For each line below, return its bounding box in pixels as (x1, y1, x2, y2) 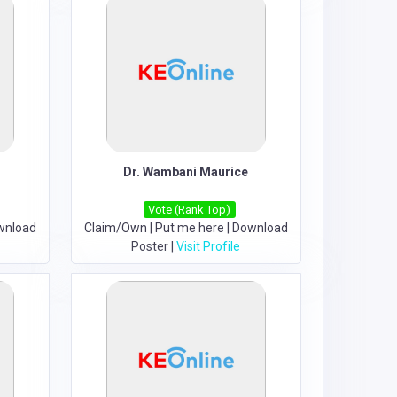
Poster (131, 239, 169, 253)
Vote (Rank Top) (148, 203, 231, 216)
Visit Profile (176, 239, 241, 253)
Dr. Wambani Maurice (123, 165, 249, 179)
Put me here (154, 221, 224, 235)
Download (231, 221, 288, 235)
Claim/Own (83, 221, 147, 235)
